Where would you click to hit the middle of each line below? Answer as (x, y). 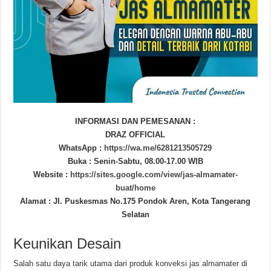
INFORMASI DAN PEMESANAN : (135, 122)
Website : (50, 175)
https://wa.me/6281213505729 (158, 148)
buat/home (135, 188)
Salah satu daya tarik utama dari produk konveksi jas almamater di (131, 264)
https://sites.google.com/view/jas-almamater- (152, 175)
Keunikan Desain (67, 244)
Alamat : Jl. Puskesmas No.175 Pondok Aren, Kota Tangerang (135, 201)
